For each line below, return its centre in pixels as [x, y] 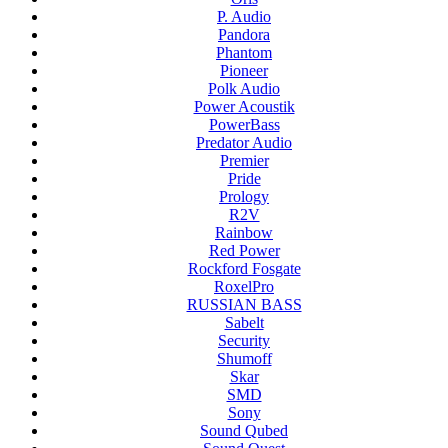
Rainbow [244, 233]
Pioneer [244, 71]
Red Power [244, 251]
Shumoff [244, 359]
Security [244, 341]
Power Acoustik [244, 107]
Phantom [244, 53]
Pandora [244, 35]
